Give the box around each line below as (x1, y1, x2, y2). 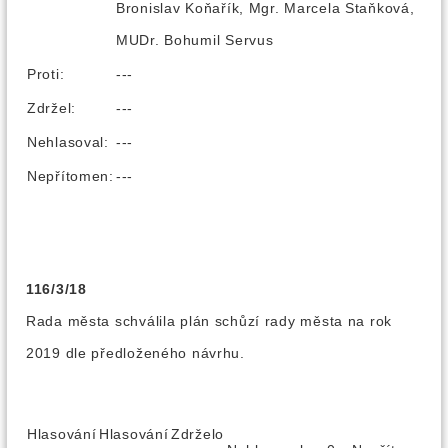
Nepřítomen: (27, 168, 114, 184)
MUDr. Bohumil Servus (116, 32, 274, 48)
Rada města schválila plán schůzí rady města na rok (26, 313, 393, 329)
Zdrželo (171, 426, 225, 442)
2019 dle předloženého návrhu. (26, 345, 245, 361)
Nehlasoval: (27, 134, 109, 150)
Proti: (27, 66, 65, 82)
